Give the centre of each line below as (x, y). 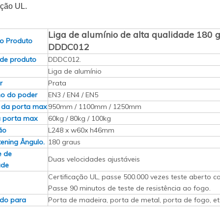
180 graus (64, 142)
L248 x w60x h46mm (81, 130)
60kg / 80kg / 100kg (80, 118)
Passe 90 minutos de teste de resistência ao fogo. (129, 188)
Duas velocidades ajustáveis (94, 159)
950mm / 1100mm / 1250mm (95, 107)
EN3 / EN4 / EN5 (73, 95)
